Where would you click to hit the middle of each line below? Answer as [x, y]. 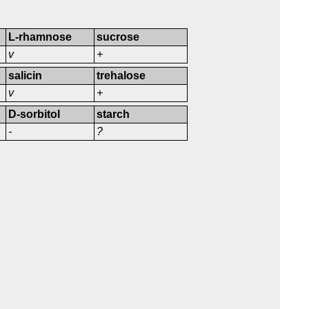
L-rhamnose [40, 37]
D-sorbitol [34, 114]
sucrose [118, 37]
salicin [26, 76]
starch [113, 114]
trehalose [121, 76]
